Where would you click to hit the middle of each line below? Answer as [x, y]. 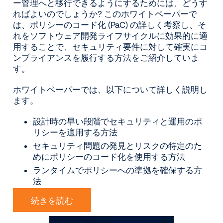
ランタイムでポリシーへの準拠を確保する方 [118, 170]
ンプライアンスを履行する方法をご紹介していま [106, 57]
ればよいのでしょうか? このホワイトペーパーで [105, 13]
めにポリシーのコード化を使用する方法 [109, 156]
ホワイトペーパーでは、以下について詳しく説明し [111, 89]
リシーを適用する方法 [75, 132]
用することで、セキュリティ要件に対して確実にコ [111, 46]
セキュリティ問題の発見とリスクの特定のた [118, 145]
